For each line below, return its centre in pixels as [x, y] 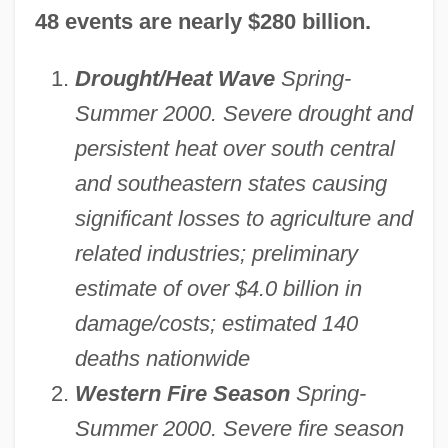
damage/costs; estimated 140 [216, 324]
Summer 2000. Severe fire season [239, 429]
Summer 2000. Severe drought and [243, 114]
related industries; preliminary [216, 254]
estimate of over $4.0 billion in [218, 289]
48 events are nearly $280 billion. [202, 22]
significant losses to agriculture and [243, 219]
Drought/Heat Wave [174, 79]
